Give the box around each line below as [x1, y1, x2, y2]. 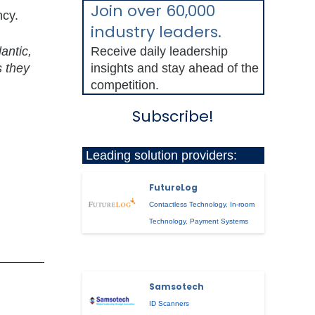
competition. [90, 77, 159, 92]
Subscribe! [132, 105, 214, 127]
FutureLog [149, 181, 198, 194]
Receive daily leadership [90, 44, 228, 58]
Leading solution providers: [85, 148, 237, 162]
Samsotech [149, 281, 205, 293]
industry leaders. [90, 20, 221, 43]
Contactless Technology [149, 200, 226, 209]
